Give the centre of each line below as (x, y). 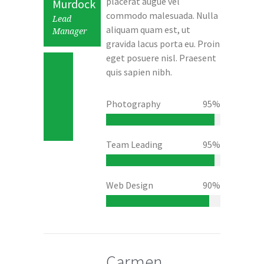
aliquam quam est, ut (148, 29)
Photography (133, 104)
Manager (70, 31)
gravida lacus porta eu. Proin (163, 44)
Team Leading (135, 144)
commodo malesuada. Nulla (162, 15)
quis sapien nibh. (139, 72)
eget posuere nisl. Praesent (161, 58)
